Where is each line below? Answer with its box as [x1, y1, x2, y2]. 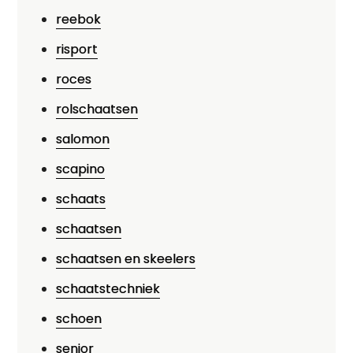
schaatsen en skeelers [56, 250, 196, 268]
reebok [56, 10, 102, 28]
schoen [56, 310, 102, 328]
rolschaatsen [56, 100, 139, 118]
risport [56, 40, 98, 58]
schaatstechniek [56, 280, 161, 298]
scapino [56, 160, 106, 178]
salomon [56, 130, 110, 148]
